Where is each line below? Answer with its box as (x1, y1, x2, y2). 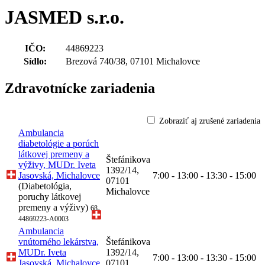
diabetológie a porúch (18, 138, 99, 148)
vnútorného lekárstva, (18, 236, 99, 247)
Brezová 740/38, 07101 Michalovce (66, 56, 200, 66)
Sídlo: (23, 56, 47, 66)
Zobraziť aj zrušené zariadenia (159, 116, 260, 125)
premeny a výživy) (18, 202, 88, 212)
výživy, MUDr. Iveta (18, 159, 96, 170)
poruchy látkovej (18, 191, 81, 202)
